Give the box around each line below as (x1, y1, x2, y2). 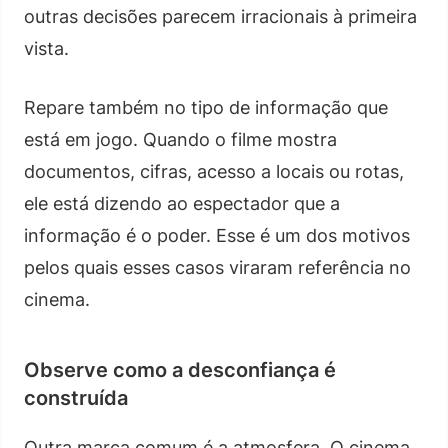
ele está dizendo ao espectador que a (24, 192, 340, 214)
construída (24, 385, 128, 410)
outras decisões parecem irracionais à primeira (24, 5, 417, 27)
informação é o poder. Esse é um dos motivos (24, 224, 410, 246)
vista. (24, 37, 69, 59)
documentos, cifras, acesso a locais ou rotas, (24, 160, 404, 182)
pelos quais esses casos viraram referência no (24, 256, 411, 278)
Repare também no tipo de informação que (24, 96, 388, 118)
